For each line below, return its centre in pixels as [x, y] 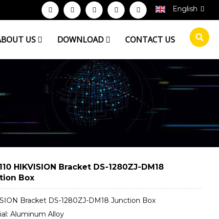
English [185, 9]
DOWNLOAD [81, 40]
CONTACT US [150, 40]
